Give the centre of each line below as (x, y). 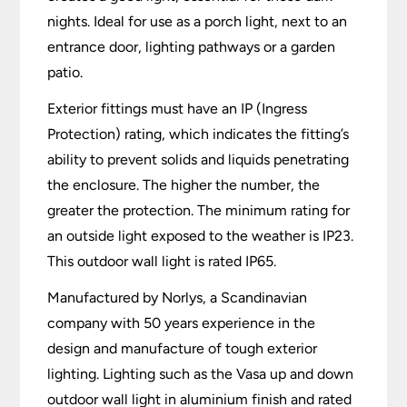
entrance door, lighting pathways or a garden (192, 47)
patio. (65, 73)
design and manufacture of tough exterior (183, 349)
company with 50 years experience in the (182, 323)
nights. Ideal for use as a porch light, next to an (198, 22)
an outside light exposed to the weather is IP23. (201, 236)
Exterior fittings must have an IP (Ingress (178, 109)
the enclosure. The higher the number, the (184, 185)
